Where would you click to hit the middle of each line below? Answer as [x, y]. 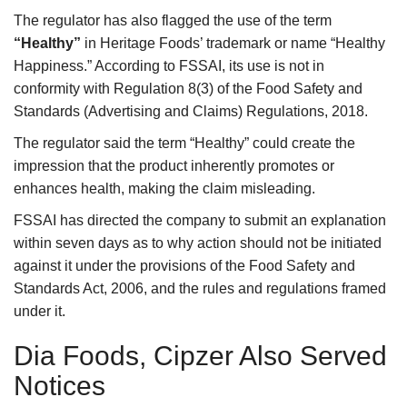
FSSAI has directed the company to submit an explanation [200, 221]
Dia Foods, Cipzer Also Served [200, 356]
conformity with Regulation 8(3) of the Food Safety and [188, 89]
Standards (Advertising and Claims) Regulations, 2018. [191, 112]
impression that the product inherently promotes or [174, 166]
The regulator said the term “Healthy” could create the [184, 144]
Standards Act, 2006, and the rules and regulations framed [200, 289]
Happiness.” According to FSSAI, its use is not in [169, 66]
